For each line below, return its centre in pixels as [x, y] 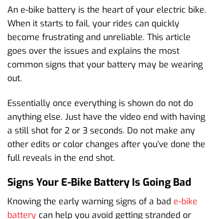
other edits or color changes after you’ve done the [106, 144]
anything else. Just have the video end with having [106, 117]
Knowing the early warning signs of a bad [90, 201]
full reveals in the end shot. [61, 158]
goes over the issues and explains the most [93, 51]
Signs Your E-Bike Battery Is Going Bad [99, 182]
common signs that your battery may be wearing [105, 65]
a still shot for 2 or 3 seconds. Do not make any [101, 131]
